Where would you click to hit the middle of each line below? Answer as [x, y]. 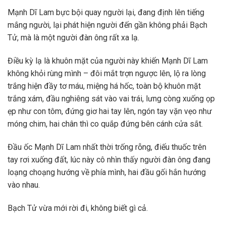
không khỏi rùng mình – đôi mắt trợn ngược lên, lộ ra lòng [107, 74]
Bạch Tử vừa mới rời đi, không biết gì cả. [78, 208]
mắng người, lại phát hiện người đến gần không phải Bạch [107, 25]
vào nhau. [24, 185]
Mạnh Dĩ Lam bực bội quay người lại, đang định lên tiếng [106, 13]
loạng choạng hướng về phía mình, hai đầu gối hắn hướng [107, 173]
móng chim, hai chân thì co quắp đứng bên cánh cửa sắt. [105, 124]
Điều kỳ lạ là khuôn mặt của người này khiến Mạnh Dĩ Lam [108, 61]
